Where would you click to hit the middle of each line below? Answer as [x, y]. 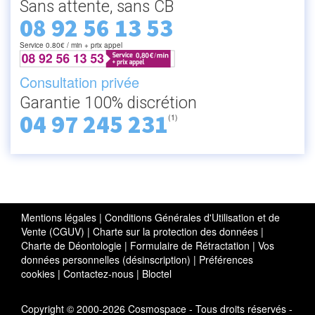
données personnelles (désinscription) [106, 259]
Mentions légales [59, 217]
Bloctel [157, 274]
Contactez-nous [98, 274]
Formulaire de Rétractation [190, 245]
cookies [38, 274]
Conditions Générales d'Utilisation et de [192, 217]
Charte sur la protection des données [175, 231]
